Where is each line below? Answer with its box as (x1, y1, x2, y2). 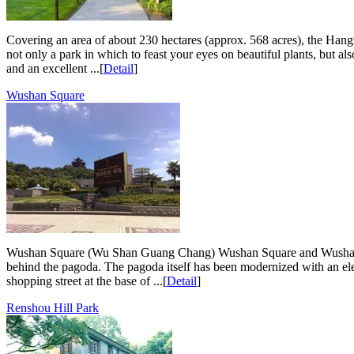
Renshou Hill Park (6, 300, 99, 314)
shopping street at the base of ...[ (6, 273, 167, 288)
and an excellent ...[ (6, 61, 104, 75)
